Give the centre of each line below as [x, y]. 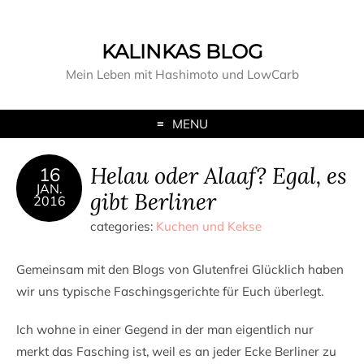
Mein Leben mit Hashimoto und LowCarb [182, 74]
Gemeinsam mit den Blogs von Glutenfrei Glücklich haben [180, 269]
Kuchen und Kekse [209, 226]
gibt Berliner [153, 201]
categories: [123, 226]
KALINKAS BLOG [182, 52]
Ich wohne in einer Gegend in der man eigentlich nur [165, 329]
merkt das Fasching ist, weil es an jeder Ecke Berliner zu [176, 351]
